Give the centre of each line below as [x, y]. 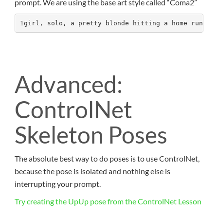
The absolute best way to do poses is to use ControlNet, [107, 159]
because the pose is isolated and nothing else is [92, 171]
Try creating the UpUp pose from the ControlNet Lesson [108, 201]
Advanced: [69, 84]
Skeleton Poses [91, 135]
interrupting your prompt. [58, 184]
